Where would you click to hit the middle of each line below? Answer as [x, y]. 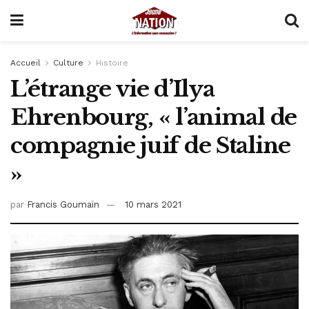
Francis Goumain [63, 204]
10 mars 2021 [153, 204]
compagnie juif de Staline [151, 146]
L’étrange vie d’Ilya [112, 89]
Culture [68, 63]
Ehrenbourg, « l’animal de [153, 117]
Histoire [112, 63]
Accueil [26, 63]
